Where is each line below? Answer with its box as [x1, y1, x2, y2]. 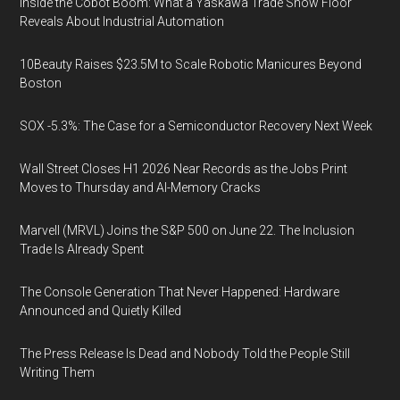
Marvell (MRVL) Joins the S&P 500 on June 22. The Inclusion [20, 223, 355, 237]
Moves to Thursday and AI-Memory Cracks [20, 180, 262, 195]
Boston [20, 76, 62, 90]
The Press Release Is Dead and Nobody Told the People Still [20, 346, 351, 361]
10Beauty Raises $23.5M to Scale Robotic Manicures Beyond [20, 57, 362, 71]
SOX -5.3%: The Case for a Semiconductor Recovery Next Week [20, 119, 373, 133]
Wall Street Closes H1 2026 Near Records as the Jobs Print [20, 162, 348, 176]
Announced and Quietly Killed [20, 304, 182, 318]
